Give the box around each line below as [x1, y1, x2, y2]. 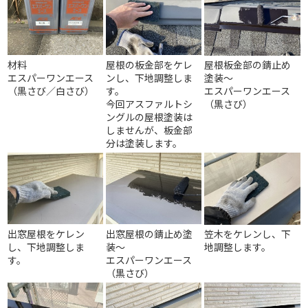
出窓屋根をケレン [8, 227, 85, 241]
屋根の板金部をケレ [106, 58, 193, 71]
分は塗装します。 [106, 136, 183, 150]
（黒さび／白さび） [8, 84, 95, 98]
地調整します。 [204, 240, 272, 254]
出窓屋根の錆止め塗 [106, 227, 193, 241]
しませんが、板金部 [106, 123, 193, 137]
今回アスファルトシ [106, 97, 193, 111]
